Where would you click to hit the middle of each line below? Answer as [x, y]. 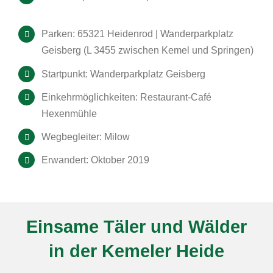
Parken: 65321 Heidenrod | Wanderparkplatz [138, 34]
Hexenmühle [69, 113]
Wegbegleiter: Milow [86, 136]
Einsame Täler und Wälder [136, 226]
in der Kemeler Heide [136, 251]
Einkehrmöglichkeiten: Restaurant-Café [127, 97]
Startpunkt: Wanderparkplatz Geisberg [124, 74]
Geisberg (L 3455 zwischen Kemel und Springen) [148, 51]
